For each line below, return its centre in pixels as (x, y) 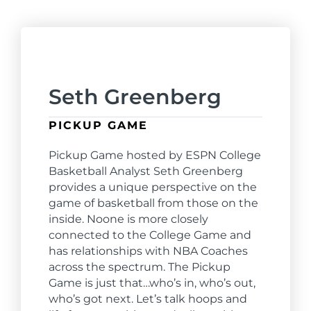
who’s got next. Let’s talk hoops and (148, 299)
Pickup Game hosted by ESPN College (155, 155)
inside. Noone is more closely (128, 219)
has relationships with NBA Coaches (148, 251)
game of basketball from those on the (153, 203)
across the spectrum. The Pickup (140, 267)
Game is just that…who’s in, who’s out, (152, 283)
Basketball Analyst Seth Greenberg (146, 171)
